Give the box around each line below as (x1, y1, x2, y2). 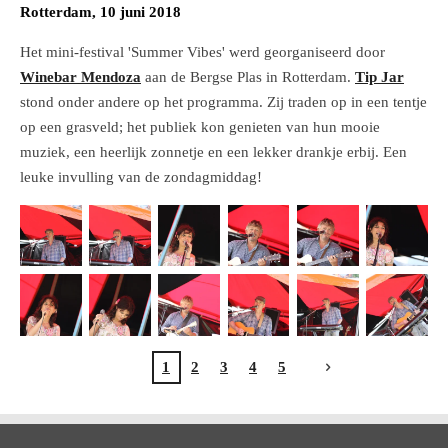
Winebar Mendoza (20, 68, 141, 85)
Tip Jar (355, 68, 404, 85)
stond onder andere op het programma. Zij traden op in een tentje (20, 93, 427, 110)
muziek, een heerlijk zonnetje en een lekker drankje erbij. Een (20, 143, 407, 160)
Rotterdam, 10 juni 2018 (20, 3, 181, 20)
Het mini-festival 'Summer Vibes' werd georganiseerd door (20, 43, 385, 60)
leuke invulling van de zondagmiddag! (20, 168, 262, 185)
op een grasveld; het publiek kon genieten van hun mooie (20, 118, 380, 135)
